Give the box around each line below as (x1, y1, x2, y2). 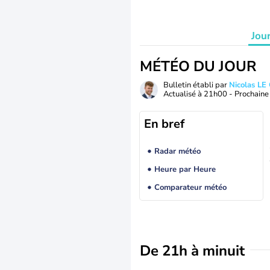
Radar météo (154, 146, 201, 157)
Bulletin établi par (163, 80, 229, 90)
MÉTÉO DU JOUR (140, 57, 256, 76)
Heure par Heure (154, 164, 216, 175)
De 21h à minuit (140, 241, 245, 260)
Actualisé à (163, 89, 204, 99)
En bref (144, 116, 184, 132)
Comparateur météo (154, 182, 227, 193)
